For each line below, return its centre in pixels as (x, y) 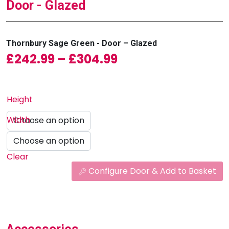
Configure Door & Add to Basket (152, 171)
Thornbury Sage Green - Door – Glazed (82, 43)
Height (20, 99)
